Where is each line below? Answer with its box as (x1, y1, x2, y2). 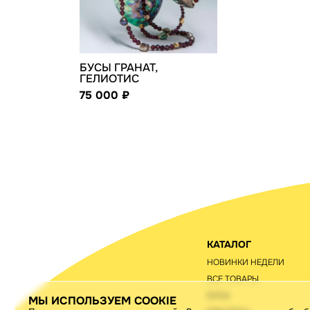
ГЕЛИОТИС (79, 71, 139, 86)
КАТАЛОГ (206, 238, 251, 250)
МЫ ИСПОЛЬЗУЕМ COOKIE (28, 293, 176, 308)
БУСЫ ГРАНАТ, (79, 60, 157, 75)
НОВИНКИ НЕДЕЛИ (206, 257, 284, 268)
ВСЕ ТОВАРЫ (206, 273, 259, 284)
